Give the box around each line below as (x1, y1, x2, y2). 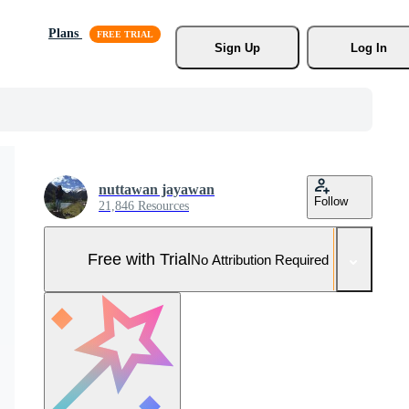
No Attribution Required (191, 251, 329, 267)
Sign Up (214, 40, 260, 55)
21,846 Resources (99, 199, 189, 213)
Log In (350, 40, 387, 55)
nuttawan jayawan (99, 182, 215, 197)
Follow (314, 194, 348, 208)
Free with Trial (88, 249, 191, 268)
